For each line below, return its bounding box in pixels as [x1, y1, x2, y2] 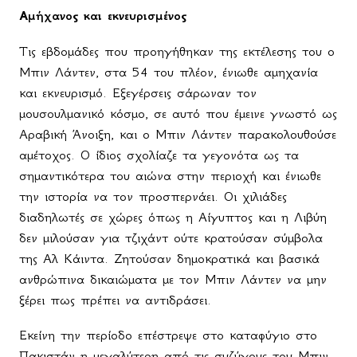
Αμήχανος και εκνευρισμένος [19, 6, 186, 24]
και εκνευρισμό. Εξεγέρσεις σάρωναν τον [19, 84, 257, 100]
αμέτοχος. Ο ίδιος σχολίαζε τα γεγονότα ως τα [19, 146, 299, 163]
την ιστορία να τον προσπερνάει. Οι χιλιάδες [19, 187, 287, 204]
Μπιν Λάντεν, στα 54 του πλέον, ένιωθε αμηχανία [19, 63, 318, 80]
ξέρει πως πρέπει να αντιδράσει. [19, 291, 211, 308]
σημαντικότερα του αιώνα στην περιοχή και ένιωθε [19, 167, 321, 183]
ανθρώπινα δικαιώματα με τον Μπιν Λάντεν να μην [19, 270, 327, 287]
